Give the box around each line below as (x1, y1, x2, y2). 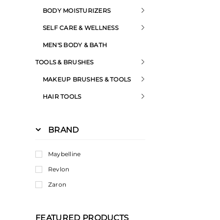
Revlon (48, 165, 70, 173)
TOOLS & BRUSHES (35, 58, 94, 66)
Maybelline (48, 150, 81, 158)
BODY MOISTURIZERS (43, 7, 111, 14)
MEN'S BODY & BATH (43, 41, 108, 49)
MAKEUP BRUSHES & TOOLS (43, 76, 131, 83)
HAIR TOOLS (43, 93, 82, 100)
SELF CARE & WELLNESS (43, 24, 118, 31)
